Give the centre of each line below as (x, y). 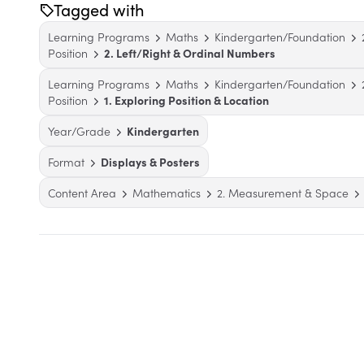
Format (66, 162)
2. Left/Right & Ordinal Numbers (190, 53)
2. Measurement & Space (283, 193)
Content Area (82, 193)
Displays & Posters (150, 162)
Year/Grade (79, 131)
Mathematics (167, 193)
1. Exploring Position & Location (186, 100)
